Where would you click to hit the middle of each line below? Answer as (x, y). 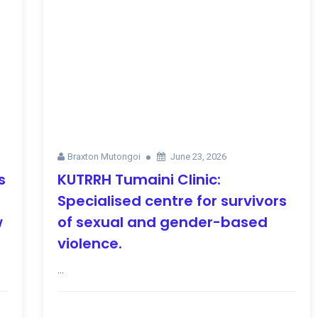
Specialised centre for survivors (172, 201)
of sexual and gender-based (162, 222)
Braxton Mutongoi (104, 156)
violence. (89, 243)
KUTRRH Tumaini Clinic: (139, 179)
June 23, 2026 (198, 156)
